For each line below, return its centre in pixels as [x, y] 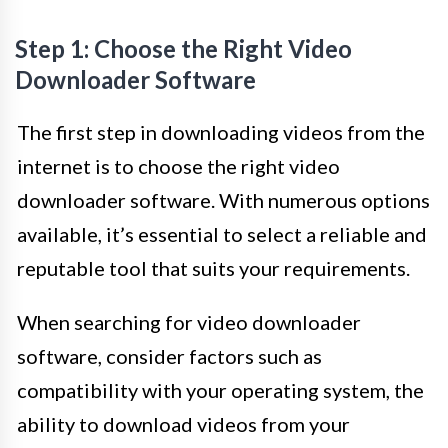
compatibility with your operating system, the [220, 390]
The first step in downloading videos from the [221, 132]
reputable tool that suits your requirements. [213, 268]
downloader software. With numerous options [223, 200]
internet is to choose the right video [178, 166]
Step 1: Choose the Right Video [183, 49]
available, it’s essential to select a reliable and [222, 234]
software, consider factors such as [169, 356]
